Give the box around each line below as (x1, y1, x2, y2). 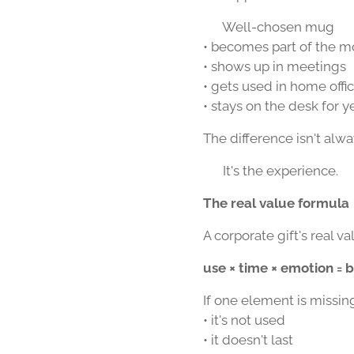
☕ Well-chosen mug (203, 19, 334, 35)
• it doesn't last (203, 332, 293, 348)
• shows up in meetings (203, 58, 346, 74)
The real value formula (203, 195, 349, 211)
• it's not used (203, 312, 285, 328)
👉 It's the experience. (203, 163, 338, 179)
